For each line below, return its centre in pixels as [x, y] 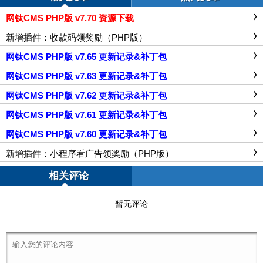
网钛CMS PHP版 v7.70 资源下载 [70, 18]
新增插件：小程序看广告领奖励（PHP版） [90, 153]
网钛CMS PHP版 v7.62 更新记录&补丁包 [86, 95]
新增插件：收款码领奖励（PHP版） [77, 37]
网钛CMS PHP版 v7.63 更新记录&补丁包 [86, 76]
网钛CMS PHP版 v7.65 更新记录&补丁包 [86, 56]
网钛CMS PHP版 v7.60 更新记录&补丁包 [86, 134]
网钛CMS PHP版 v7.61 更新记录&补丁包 [86, 114]
